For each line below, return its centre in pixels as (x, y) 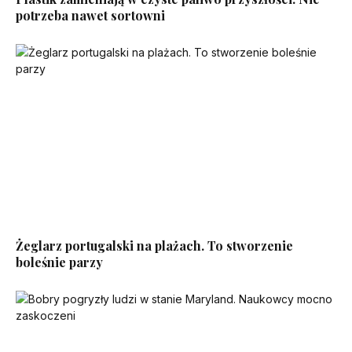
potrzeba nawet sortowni (90, 16)
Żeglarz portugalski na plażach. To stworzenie (154, 245)
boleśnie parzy (59, 262)
